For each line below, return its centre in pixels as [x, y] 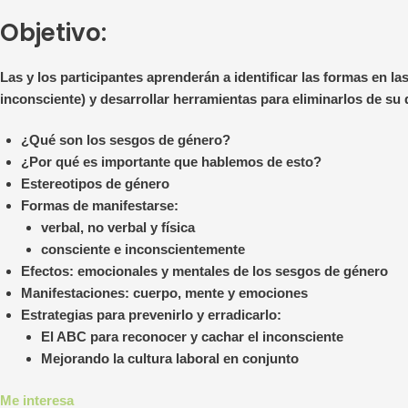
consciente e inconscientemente [143, 249]
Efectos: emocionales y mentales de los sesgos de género [204, 270]
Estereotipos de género [95, 183]
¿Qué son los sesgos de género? [125, 139]
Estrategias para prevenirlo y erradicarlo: [151, 314]
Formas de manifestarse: [99, 205]
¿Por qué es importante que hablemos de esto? [171, 161]
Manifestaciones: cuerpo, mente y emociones [164, 292]
